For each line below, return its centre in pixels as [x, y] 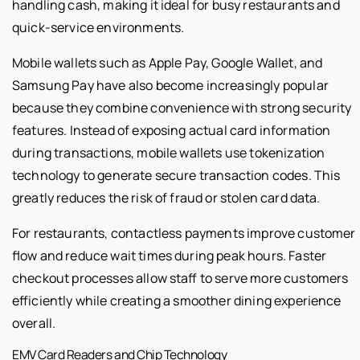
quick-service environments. [98, 27]
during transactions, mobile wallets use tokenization [169, 152]
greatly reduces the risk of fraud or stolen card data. [166, 197]
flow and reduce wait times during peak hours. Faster [170, 255]
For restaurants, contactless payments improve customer [184, 233]
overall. [34, 323]
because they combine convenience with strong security [182, 107]
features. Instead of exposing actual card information [172, 130]
